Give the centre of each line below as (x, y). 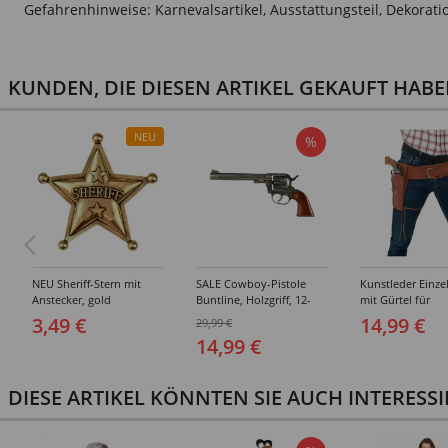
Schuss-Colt (226, 316)
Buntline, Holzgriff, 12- (253, 300)
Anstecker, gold (71, 300)
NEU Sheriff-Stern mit (86, 284)
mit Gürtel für (395, 300)
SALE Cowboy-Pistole (251, 284)
